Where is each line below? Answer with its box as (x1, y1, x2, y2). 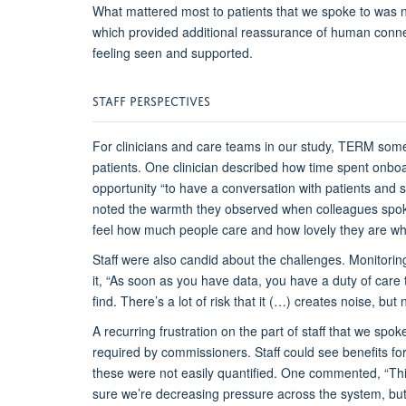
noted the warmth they (92, 199, 225, 218)
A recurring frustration (92, 322, 221, 341)
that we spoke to (276, 2, 374, 21)
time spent (309, 158, 369, 177)
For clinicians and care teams (92, 137, 261, 156)
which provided (92, 23, 182, 42)
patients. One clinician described (92, 158, 282, 177)
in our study (261, 137, 331, 156)
